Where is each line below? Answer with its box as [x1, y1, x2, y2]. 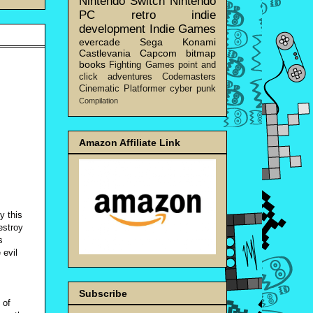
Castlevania [79, 47, 131, 59]
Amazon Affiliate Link [79, 136, 180, 148]
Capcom [140, 47, 177, 59]
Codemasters [162, 71, 216, 82]
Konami [182, 36, 216, 48]
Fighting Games [109, 59, 175, 70]
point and [177, 59, 216, 70]
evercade [79, 36, 120, 48]
